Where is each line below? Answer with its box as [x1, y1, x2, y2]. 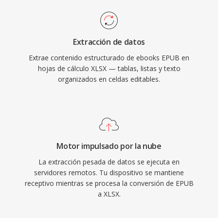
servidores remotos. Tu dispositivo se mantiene [34, 168, 184, 177]
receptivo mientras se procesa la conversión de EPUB [24, 179, 194, 188]
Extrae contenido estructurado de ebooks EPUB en [29, 53, 189, 62]
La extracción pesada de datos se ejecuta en [38, 157, 180, 166]
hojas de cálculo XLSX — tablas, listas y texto [37, 64, 181, 73]
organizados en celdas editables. [58, 74, 160, 84]
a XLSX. [97, 189, 121, 199]
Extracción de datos [73, 36, 145, 47]
